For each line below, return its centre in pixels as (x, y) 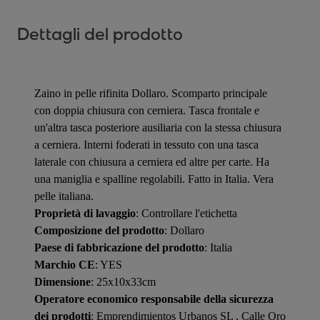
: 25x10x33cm (123, 281)
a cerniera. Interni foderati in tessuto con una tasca (146, 144)
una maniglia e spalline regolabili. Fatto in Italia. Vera (154, 179)
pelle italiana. (64, 196)
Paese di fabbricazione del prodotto (119, 247)
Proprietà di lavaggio (85, 213)
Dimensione (62, 281)
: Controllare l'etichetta (186, 213)
